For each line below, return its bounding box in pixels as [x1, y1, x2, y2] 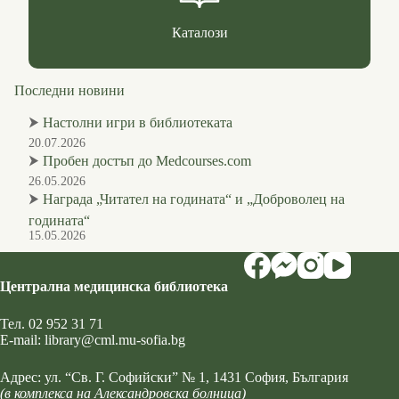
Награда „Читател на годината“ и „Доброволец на [43, 191, 345, 207]
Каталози [171, 25, 228, 41]
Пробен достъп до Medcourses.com [43, 152, 251, 168]
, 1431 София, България [206, 370, 348, 385]
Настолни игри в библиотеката [43, 114, 232, 130]
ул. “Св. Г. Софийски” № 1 [45, 370, 206, 385]
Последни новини [14, 83, 125, 99]
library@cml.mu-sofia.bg [45, 332, 185, 347]
